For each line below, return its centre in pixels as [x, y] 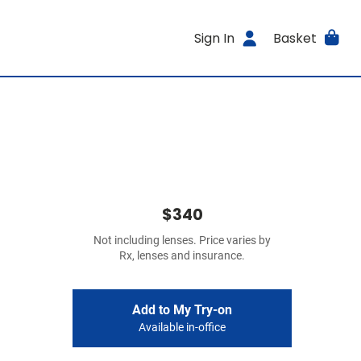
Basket [295, 38]
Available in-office [182, 328]
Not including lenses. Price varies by [182, 241]
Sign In [215, 38]
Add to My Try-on [182, 310]
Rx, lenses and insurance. [182, 256]
